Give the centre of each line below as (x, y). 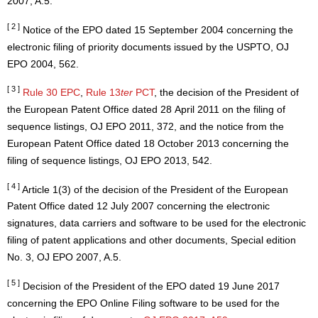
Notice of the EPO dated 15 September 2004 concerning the (157, 30)
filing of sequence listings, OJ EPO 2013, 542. (110, 160)
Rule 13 (103, 92)
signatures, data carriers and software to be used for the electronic (157, 224)
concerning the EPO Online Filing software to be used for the (143, 303)
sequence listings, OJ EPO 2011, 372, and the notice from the (146, 126)
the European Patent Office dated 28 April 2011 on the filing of (146, 109)
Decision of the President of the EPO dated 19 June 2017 (150, 286)
